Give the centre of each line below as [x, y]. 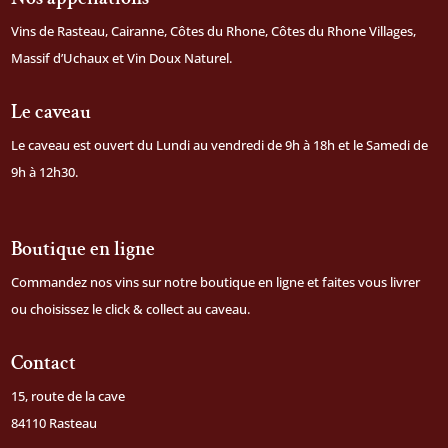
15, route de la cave [68, 395]
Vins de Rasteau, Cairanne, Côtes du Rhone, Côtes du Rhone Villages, [214, 30]
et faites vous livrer [362, 281]
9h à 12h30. [45, 171]
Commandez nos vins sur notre [106, 281]
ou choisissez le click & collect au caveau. [131, 308]
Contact [44, 362]
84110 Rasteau [54, 422]
